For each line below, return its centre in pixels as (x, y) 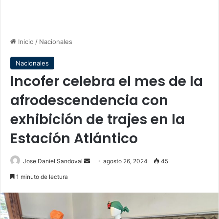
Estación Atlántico (74, 139)
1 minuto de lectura (41, 177)
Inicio (25, 42)
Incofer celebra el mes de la (107, 81)
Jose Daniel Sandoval (53, 161)
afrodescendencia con (89, 100)
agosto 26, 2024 (125, 161)
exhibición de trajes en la (98, 120)
